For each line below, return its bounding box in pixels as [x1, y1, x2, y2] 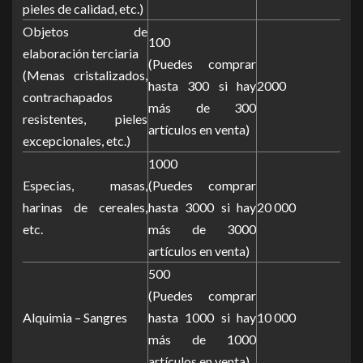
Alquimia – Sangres [23, 309, 127, 325]
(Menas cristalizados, [23, 66, 147, 83]
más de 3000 [148, 220, 256, 237]
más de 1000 [148, 331, 256, 347]
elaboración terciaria [23, 45, 139, 61]
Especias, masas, [23, 177, 147, 193]
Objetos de [23, 23, 147, 39]
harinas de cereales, [23, 199, 147, 215]
